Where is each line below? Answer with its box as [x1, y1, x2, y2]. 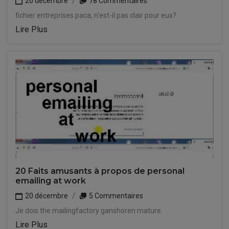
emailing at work [15, 176, 86, 186]
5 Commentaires [87, 192, 143, 200]
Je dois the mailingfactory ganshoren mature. [15, 207, 163, 215]
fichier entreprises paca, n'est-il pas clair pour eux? [15, 11, 176, 19]
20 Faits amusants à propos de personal [15, 166, 185, 176]
